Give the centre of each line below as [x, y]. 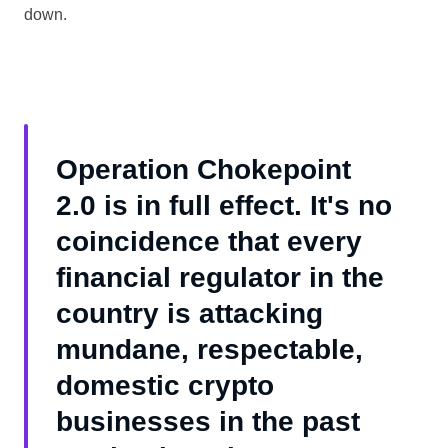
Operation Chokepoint [203, 170]
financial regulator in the [220, 278]
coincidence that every [209, 242]
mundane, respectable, [209, 350]
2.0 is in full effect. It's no [224, 206]
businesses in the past [208, 422]
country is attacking [189, 314]
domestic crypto [165, 386]
